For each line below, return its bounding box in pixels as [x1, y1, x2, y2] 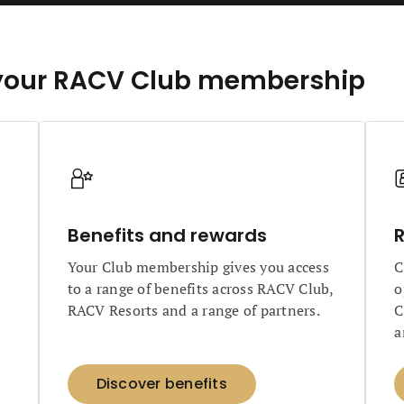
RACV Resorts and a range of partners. [67, 300, 320, 320]
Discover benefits [96, 373, 227, 394]
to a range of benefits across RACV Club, [67, 279, 334, 298]
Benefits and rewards [67, 223, 267, 248]
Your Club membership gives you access [67, 257, 329, 277]
